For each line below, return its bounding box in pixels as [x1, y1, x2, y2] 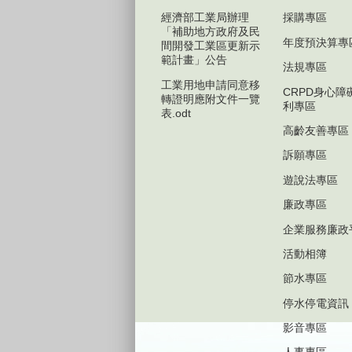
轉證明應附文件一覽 [161, 92, 260, 105]
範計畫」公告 [161, 53, 227, 67]
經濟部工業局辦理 [161, 11, 249, 24]
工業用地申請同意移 [161, 78, 260, 91]
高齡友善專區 [283, 123, 349, 137]
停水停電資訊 [283, 296, 349, 310]
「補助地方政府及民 [161, 25, 260, 38]
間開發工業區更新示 [161, 39, 260, 53]
